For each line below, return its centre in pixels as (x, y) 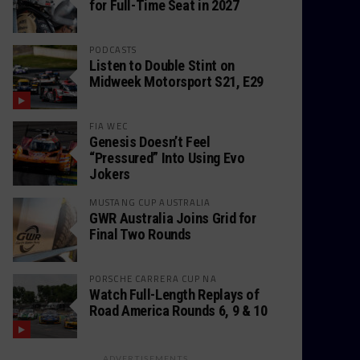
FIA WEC (108, 126)
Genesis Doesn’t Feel (150, 142)
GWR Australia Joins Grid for (173, 218)
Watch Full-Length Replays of (174, 295)
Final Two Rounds (141, 234)
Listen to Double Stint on (162, 65)
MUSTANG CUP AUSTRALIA (150, 202)
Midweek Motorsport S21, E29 (177, 82)
